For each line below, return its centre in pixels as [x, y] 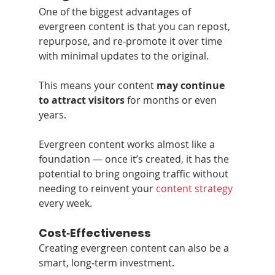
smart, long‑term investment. [106, 262]
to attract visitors [81, 100]
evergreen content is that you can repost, [135, 26]
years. [52, 114]
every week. [65, 203]
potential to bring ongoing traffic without [134, 173]
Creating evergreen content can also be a [135, 248]
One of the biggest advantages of [116, 11]
